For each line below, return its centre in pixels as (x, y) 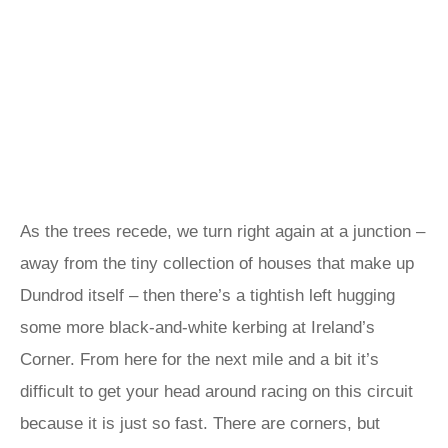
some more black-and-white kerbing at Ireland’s (197, 327)
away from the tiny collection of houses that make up (217, 263)
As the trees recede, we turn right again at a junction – (222, 231)
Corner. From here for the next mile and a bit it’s (199, 359)
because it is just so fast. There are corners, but (200, 423)
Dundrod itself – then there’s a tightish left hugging (207, 295)
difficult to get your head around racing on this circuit (216, 391)
